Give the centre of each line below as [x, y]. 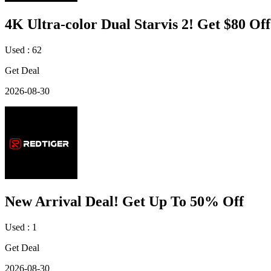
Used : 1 [21, 227]
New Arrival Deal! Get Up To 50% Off [124, 202]
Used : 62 [23, 50]
